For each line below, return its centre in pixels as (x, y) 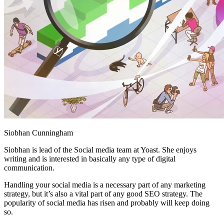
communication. (29, 167)
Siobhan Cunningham (38, 132)
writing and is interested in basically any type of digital (90, 158)
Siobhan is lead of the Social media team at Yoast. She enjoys (100, 149)
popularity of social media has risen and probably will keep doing (107, 202)
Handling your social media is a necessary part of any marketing (105, 184)
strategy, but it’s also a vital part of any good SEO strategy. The (103, 193)
